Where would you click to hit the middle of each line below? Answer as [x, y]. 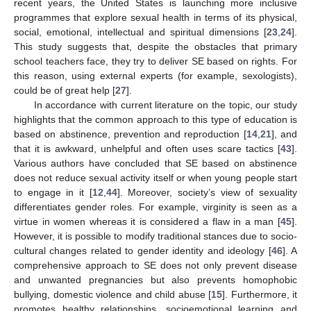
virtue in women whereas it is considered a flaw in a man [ [147, 222]
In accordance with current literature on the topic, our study [165, 105]
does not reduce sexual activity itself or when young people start [155, 178]
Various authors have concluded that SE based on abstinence [155, 163]
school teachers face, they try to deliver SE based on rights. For [155, 61]
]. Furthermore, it [260, 295]
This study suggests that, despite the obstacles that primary [155, 47]
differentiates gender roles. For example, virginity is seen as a [155, 207]
